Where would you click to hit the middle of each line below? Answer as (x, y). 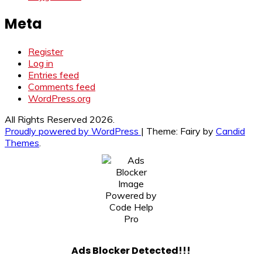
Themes (22, 143)
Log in (41, 63)
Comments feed (62, 87)
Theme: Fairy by (181, 131)
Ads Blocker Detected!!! (131, 250)
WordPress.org (59, 99)
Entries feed (54, 75)
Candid (230, 131)
